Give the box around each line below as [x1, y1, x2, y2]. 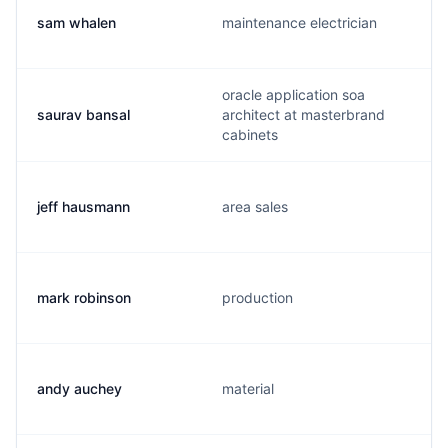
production [222, 289, 293, 306]
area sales [222, 198, 288, 215]
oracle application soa [222, 86, 365, 103]
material [222, 380, 274, 397]
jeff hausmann [37, 198, 130, 215]
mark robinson [37, 289, 131, 306]
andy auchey [37, 380, 122, 397]
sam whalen [37, 14, 116, 31]
